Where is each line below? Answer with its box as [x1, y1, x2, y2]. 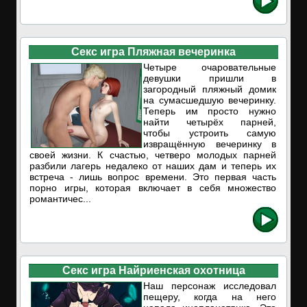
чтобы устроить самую [143, 127, 276, 138]
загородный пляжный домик [143, 84, 276, 95]
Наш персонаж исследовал [143, 280, 276, 291]
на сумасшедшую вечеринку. [143, 95, 276, 106]
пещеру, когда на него [143, 291, 276, 302]
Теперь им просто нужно [143, 106, 276, 116]
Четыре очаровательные [143, 62, 276, 73]
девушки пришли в [143, 73, 276, 84]
